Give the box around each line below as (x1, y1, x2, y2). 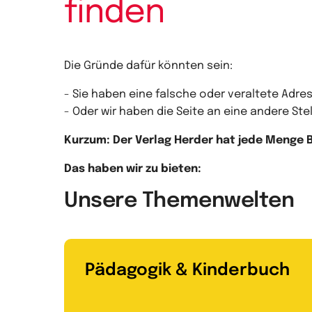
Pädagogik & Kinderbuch (85, 262, 290, 280)
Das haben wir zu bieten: (64, 163, 201, 175)
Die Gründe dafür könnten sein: (64, 60, 233, 72)
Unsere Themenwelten (64, 190, 295, 212)
